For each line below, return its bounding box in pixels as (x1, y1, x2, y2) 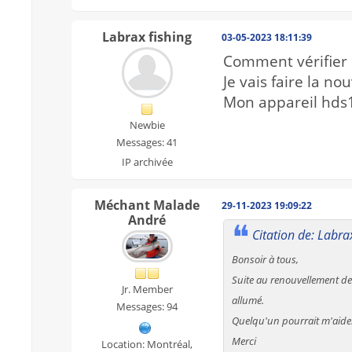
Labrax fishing (102, 28, 192, 46)
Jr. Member (121, 282, 173, 297)
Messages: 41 (116, 135, 178, 150)
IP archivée (121, 155, 173, 170)
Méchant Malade (94, 196, 200, 214)
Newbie (129, 118, 165, 133)
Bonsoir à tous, (232, 251, 299, 266)
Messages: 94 (116, 299, 178, 314)
